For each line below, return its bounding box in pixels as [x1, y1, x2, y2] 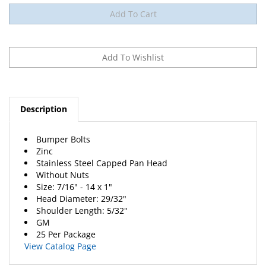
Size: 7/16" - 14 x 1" [36, 168, 112, 180]
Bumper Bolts [36, 121, 90, 132]
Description [20, 90, 67, 102]
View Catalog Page [24, 227, 96, 239]
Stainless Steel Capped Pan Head [36, 144, 167, 156]
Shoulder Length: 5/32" [36, 192, 128, 204]
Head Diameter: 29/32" [36, 180, 126, 192]
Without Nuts [36, 156, 89, 168]
